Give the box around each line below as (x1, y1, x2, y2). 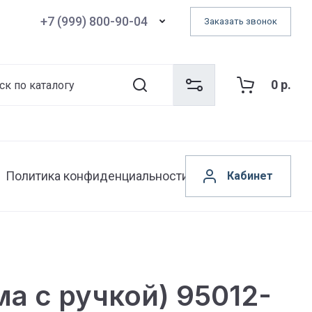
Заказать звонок (204, 16, 277, 26)
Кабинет (227, 169, 273, 182)
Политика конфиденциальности (6, 169, 189, 183)
